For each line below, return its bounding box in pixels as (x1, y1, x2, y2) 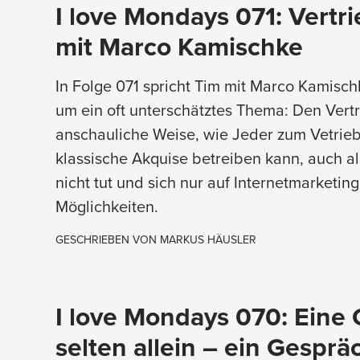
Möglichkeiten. (55, 194, 158, 218)
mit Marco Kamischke (55, 27, 303, 65)
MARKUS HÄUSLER (159, 231, 256, 247)
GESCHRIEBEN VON (55, 231, 160, 247)
